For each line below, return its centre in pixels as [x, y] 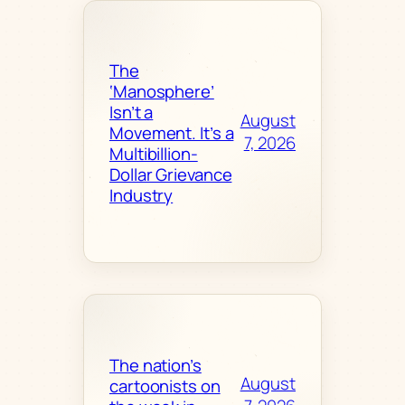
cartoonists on [165, 386]
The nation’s [155, 365]
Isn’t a [132, 113]
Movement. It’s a [172, 133]
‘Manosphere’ [162, 92]
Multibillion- [154, 154]
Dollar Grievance [171, 175]
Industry [141, 196]
